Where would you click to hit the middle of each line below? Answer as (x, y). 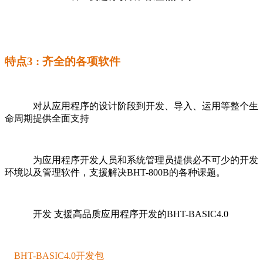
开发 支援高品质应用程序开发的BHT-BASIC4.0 (117, 214)
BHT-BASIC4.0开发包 (59, 255)
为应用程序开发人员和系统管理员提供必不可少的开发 (131, 160)
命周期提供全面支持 (47, 118)
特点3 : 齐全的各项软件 (63, 61)
